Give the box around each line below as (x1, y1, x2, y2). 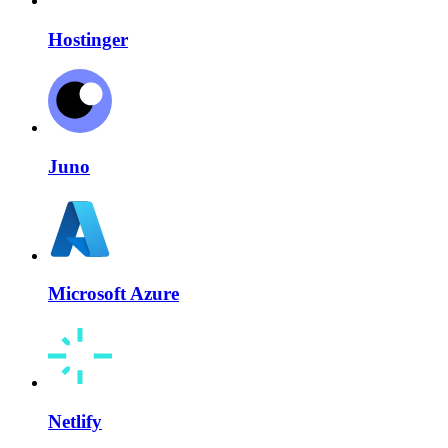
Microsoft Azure (48, 283, 179, 305)
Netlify (48, 410, 102, 432)
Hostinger (48, 28, 128, 50)
